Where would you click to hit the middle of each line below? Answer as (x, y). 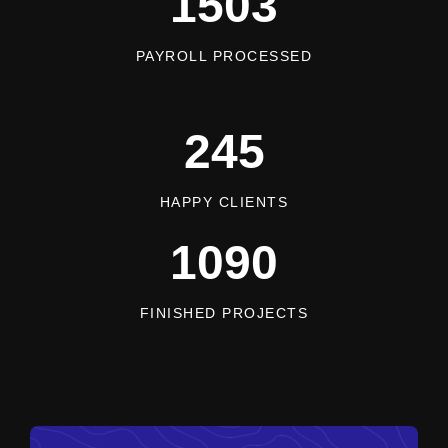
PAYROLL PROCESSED (224, 55)
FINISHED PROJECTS (224, 312)
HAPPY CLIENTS (224, 201)
